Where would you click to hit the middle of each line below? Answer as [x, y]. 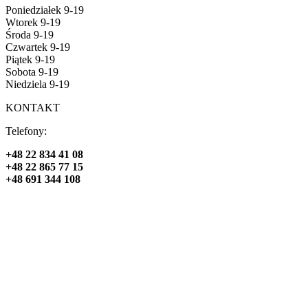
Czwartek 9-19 [38, 47]
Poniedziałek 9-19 [45, 10]
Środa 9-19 [30, 34]
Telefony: [26, 131]
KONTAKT [33, 107]
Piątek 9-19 [30, 59]
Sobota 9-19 [32, 71]
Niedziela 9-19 [37, 84]
